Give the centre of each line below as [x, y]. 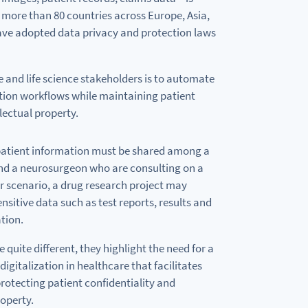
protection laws [177, 33]
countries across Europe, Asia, [137, 15]
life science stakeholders [84, 79]
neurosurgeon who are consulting [100, 167]
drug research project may [122, 185]
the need [169, 248]
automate [189, 79]
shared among [166, 150]
